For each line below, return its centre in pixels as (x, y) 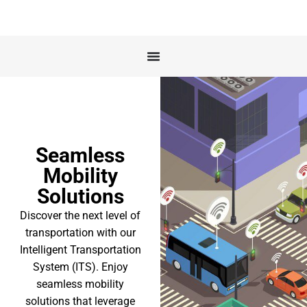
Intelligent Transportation (80, 250)
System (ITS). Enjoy (80, 267)
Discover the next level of (81, 216)
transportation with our (80, 233)
